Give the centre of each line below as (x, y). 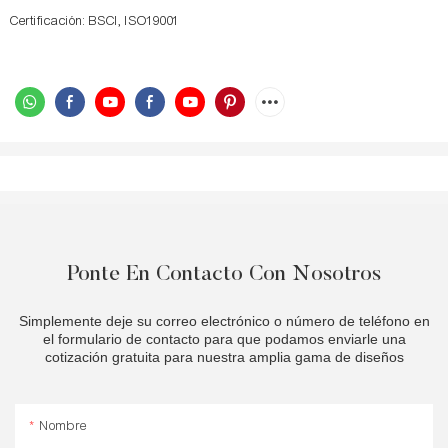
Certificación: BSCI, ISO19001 (95, 21)
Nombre (63, 425)
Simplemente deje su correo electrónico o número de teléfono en (224, 321)
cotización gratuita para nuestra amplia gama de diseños (224, 357)
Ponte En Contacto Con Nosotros (224, 275)
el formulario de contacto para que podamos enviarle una (224, 339)
